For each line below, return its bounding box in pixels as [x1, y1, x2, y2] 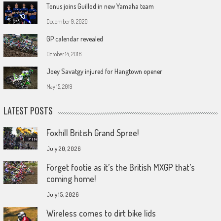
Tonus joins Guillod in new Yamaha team [46, 1, 154, 10]
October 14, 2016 [46, 50, 81, 58]
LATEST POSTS [3, 104, 53, 117]
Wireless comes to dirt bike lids [46, 207, 156, 219]
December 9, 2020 [46, 17, 88, 25]
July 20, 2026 [46, 145, 81, 152]
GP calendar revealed [46, 34, 103, 43]
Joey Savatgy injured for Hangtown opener [46, 67, 162, 75]
